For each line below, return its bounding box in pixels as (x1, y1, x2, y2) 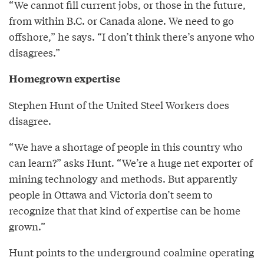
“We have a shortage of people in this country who (9, 139, 243, 154)
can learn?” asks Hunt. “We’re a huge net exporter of (9, 155, 253, 170)
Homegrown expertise (9, 71, 120, 86)
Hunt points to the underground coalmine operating (9, 245, 254, 260)
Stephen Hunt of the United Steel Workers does (9, 97, 229, 113)
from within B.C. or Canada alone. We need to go (9, 13, 234, 28)
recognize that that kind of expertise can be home (9, 203, 240, 218)
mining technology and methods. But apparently (9, 171, 237, 186)
